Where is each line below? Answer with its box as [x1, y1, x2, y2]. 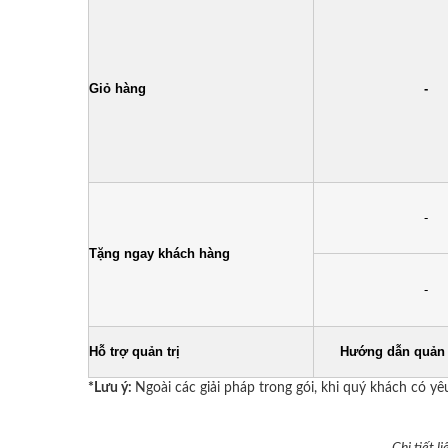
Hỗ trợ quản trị [89, 344, 180, 359]
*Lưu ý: [88, 381, 135, 395]
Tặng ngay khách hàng [89, 246, 230, 261]
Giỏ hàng [89, 81, 146, 96]
